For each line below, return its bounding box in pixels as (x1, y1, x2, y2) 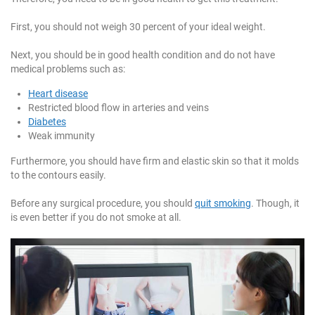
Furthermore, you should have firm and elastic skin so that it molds (11, 155, 299, 167)
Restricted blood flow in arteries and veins (28, 102, 209, 114)
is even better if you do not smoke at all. (11, 212, 181, 224)
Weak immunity (28, 130, 95, 142)
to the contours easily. (11, 169, 106, 181)
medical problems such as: (11, 63, 125, 75)
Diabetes (28, 116, 66, 128)
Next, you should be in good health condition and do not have (11, 49, 275, 61)
